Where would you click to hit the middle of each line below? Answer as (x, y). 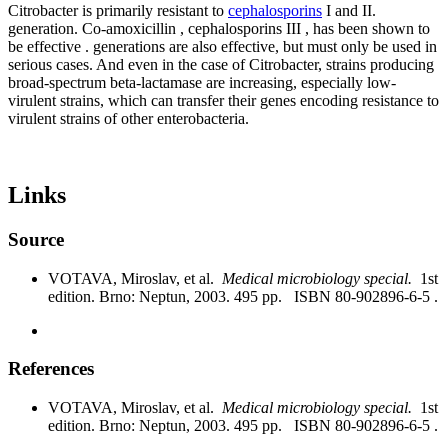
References (51, 369)
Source (36, 239)
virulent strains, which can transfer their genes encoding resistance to (223, 101)
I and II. (349, 11)
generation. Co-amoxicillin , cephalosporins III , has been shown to (219, 29)
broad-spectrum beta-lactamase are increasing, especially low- (202, 83)
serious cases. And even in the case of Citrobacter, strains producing (221, 65)
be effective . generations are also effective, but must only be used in (222, 47)
